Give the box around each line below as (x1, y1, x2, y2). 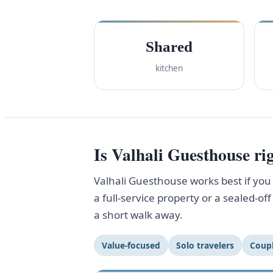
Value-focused (102, 239, 160, 251)
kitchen (155, 63, 183, 74)
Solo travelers (176, 239, 234, 251)
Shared (146, 38, 193, 55)
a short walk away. (94, 207, 183, 222)
